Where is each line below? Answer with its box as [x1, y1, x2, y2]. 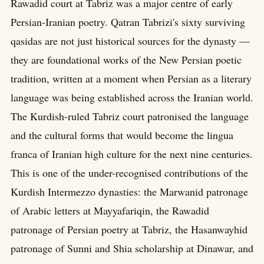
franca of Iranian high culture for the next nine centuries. [11, 146, 253, 161]
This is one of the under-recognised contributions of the [11, 165, 248, 180]
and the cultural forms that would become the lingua [11, 127, 233, 142]
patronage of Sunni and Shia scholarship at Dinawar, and [11, 240, 253, 255]
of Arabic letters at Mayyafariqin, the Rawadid [11, 203, 209, 217]
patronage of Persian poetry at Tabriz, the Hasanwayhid [11, 222, 247, 236]
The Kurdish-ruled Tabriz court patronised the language [11, 108, 249, 123]
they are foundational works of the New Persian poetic [11, 52, 242, 67]
